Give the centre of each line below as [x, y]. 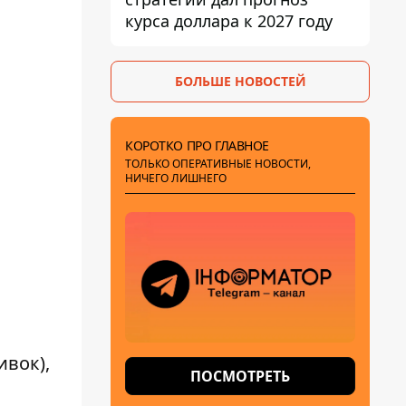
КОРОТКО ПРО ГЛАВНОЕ [198, 145]
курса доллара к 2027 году [229, 21]
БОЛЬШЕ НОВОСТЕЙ [240, 81]
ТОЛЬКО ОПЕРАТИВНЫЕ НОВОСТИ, [218, 164]
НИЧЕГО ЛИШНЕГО [176, 178]
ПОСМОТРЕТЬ [240, 376]
